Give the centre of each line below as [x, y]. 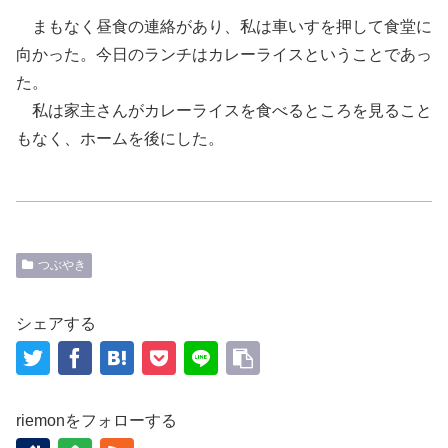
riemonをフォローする [96, 420]
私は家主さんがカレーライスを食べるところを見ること [224, 110]
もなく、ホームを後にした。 [120, 138]
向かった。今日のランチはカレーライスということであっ [224, 54]
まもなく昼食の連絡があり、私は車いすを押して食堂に [224, 26]
